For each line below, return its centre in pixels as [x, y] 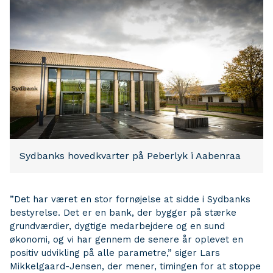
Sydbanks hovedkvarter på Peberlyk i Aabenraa [130, 156]
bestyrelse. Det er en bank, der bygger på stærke [123, 213]
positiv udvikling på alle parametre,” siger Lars [115, 253]
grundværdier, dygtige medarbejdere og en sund [117, 226]
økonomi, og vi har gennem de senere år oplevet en [126, 239]
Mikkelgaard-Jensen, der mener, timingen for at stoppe [135, 266]
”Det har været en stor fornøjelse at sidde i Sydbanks [130, 199]
